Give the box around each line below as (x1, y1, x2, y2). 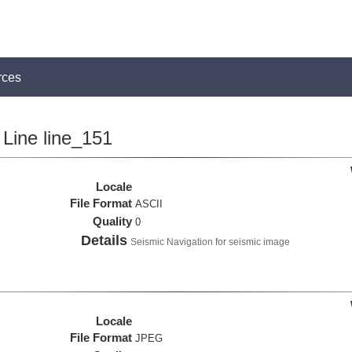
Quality (93, 214, 133, 228)
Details (81, 233, 128, 248)
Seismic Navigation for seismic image (130, 236, 291, 247)
